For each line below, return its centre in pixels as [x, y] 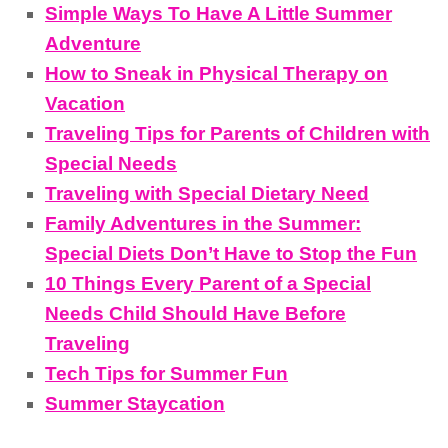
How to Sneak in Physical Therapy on [216, 73]
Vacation [85, 103]
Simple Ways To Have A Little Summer [218, 13]
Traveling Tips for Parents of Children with [237, 133]
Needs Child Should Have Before [195, 313]
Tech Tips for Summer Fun [166, 373]
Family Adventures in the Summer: [203, 223]
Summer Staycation [135, 403]
